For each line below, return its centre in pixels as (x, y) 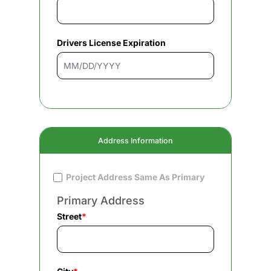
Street (69, 216)
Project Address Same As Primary (135, 177)
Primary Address (101, 200)
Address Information (135, 141)
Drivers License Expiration (111, 43)
